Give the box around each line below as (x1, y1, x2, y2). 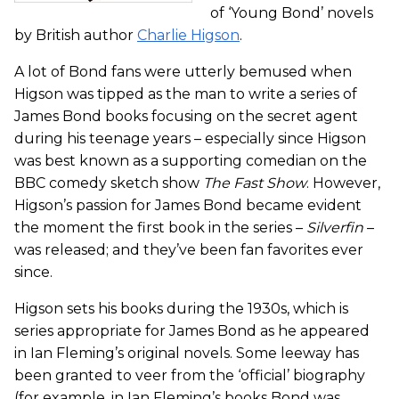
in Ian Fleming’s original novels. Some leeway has (14, 345, 359, 362)
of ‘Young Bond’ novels (210, 4, 373, 22)
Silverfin (306, 219, 363, 237)
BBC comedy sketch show (14, 175, 203, 192)
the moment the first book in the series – (14, 219, 306, 237)
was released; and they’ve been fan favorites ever (14, 241, 363, 259)
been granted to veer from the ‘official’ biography (14, 367, 365, 385)
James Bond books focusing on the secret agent (14, 108, 358, 126)
